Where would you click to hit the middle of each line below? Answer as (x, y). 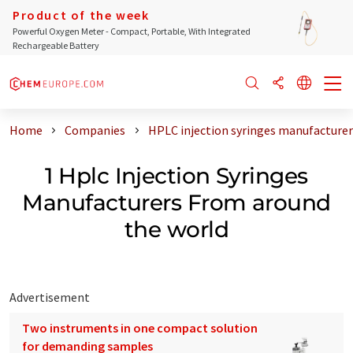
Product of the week (81, 15)
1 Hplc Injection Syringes (176, 175)
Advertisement (50, 297)
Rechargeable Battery (56, 45)
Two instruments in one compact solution (140, 327)
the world (176, 229)
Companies (95, 130)
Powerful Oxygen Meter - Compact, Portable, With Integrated (132, 31)
